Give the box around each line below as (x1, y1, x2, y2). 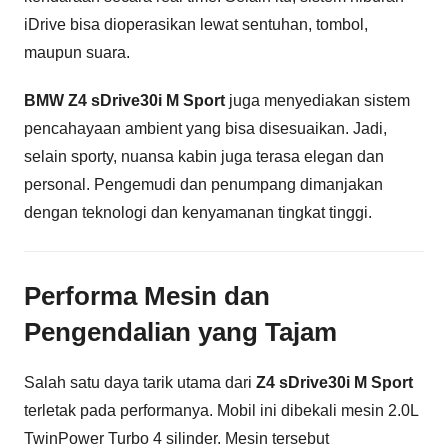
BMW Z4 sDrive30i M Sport (24, 91, 225, 109)
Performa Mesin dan (24, 280, 270, 311)
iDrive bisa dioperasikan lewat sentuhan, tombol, (24, 15, 368, 33)
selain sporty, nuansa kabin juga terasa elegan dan (24, 147, 384, 165)
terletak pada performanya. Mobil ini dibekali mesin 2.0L (24, 402, 418, 420)
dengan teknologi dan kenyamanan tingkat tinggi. (24, 203, 372, 221)
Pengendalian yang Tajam (24, 316, 337, 347)
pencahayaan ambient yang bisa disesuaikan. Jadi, (24, 119, 387, 137)
